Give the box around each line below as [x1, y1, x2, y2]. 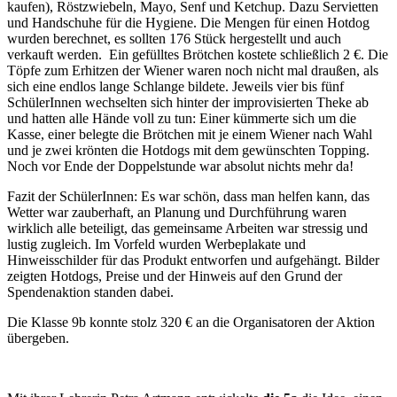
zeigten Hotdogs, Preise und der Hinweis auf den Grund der [7, 268, 342, 284]
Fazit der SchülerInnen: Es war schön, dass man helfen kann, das [7, 188, 370, 204]
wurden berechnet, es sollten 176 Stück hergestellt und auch [7, 30, 341, 46]
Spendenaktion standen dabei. [7, 284, 174, 300]
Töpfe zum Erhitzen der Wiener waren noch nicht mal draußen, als [7, 62, 378, 78]
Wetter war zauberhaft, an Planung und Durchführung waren [7, 204, 346, 220]
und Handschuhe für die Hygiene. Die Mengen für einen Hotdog [7, 14, 370, 30]
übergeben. [7, 330, 69, 346]
